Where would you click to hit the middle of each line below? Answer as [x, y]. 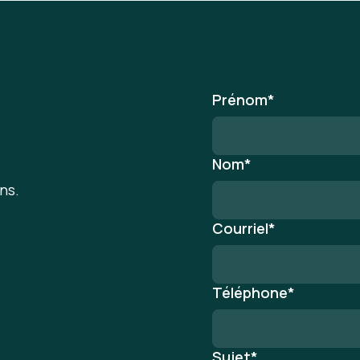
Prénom [240, 99]
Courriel [240, 228]
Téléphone [250, 292]
